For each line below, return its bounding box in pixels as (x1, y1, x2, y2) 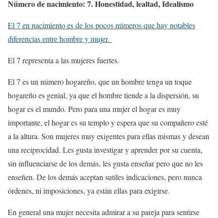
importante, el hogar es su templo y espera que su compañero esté (8, 117, 208, 128)
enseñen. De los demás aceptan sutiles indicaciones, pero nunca (8, 172, 202, 182)
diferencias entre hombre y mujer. (8, 34, 112, 44)
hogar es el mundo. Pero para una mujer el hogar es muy (8, 104, 181, 114)
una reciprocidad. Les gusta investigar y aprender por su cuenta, (8, 145, 202, 155)
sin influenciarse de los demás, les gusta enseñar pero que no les (8, 158, 203, 169)
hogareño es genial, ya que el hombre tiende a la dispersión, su (8, 90, 199, 101)
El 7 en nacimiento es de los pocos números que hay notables (8, 20, 195, 31)
